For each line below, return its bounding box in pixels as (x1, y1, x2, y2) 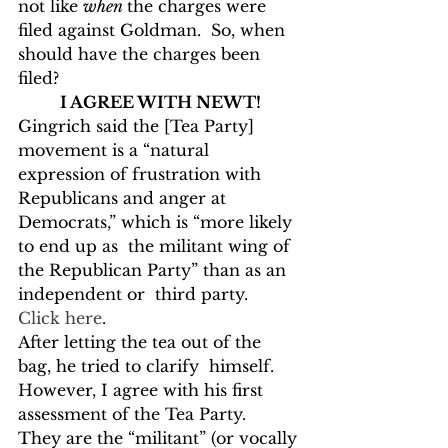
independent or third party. (18, 284, 258, 304)
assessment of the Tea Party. (18, 404, 256, 424)
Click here (18, 308, 102, 328)
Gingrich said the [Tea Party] (18, 116, 259, 136)
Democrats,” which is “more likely (18, 212, 297, 232)
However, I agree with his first (18, 380, 268, 400)
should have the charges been (18, 44, 265, 64)
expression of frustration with (18, 164, 271, 184)
